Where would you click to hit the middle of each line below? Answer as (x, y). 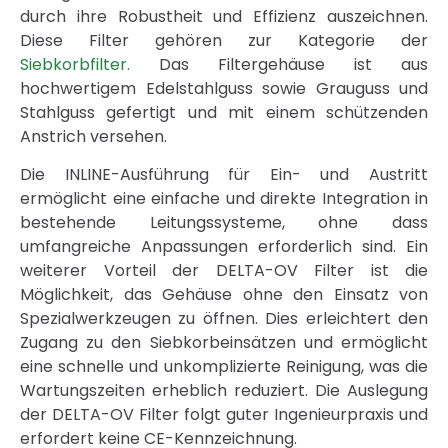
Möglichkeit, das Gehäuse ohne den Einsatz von (224, 295)
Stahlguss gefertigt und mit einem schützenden (224, 112)
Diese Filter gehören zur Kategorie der (224, 40)
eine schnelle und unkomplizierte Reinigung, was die (224, 367)
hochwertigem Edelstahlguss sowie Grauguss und (224, 88)
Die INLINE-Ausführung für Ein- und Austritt (224, 175)
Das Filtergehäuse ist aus (279, 64)
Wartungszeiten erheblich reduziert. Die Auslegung (224, 391)
